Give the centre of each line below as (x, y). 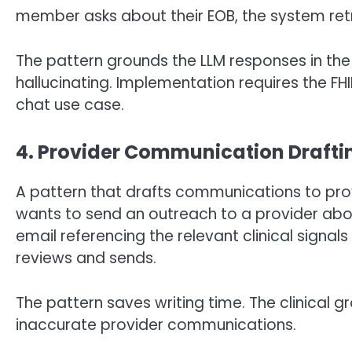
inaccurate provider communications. (156, 324)
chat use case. (70, 104)
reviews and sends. (86, 258)
